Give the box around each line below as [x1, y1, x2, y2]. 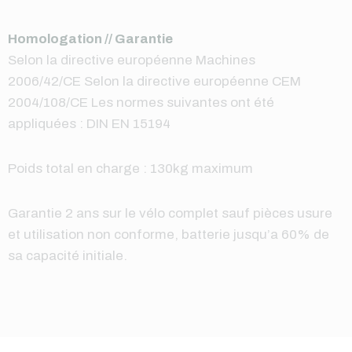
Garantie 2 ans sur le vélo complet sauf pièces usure [8, 206, 332, 222]
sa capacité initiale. [8, 248, 127, 264]
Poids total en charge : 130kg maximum [8, 161, 253, 177]
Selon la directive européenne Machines [8, 53, 255, 68]
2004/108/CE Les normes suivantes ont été [8, 95, 274, 111]
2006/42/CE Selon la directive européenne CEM [8, 74, 301, 90]
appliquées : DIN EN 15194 [8, 116, 170, 132]
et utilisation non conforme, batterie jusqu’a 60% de [8, 227, 329, 243]
